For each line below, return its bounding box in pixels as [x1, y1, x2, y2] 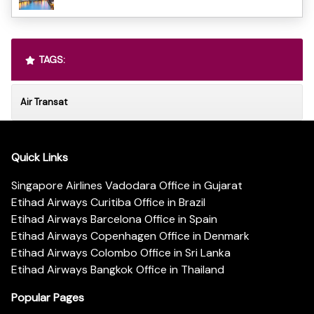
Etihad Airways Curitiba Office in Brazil [11, 195, 205, 210]
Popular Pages [11, 290, 84, 306]
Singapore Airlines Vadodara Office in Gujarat [11, 178, 243, 193]
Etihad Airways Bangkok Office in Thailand [11, 262, 224, 278]
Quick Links [11, 150, 68, 165]
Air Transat [20, 95, 67, 108]
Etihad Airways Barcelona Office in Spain [11, 212, 217, 227]
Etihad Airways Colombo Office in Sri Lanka [11, 245, 231, 261]
